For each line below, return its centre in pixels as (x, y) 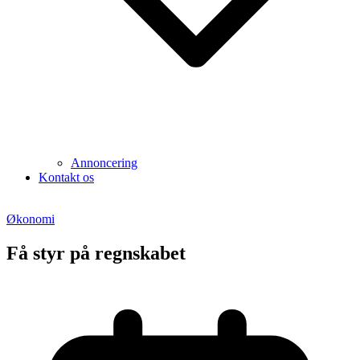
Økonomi (31, 219)
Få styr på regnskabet (96, 253)
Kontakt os (66, 177)
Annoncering (104, 163)
